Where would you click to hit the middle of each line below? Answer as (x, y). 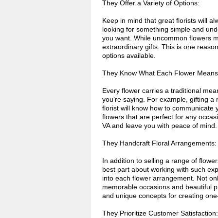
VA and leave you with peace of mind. (160, 126)
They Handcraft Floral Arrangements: (159, 143)
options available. (129, 55)
